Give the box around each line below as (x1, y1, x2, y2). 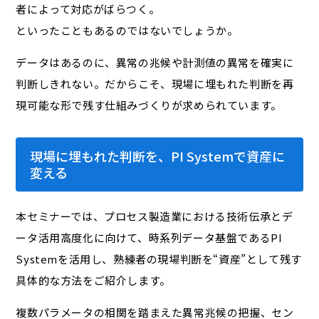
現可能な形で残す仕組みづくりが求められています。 (16, 98, 282, 113)
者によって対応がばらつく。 (16, 1, 160, 17)
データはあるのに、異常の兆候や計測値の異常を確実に (16, 55, 294, 70)
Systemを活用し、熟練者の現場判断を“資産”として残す (16, 251, 302, 267)
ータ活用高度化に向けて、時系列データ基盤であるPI (16, 230, 283, 246)
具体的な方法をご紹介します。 (16, 273, 171, 288)
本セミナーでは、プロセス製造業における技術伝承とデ (16, 209, 293, 224)
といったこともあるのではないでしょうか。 (16, 23, 239, 38)
